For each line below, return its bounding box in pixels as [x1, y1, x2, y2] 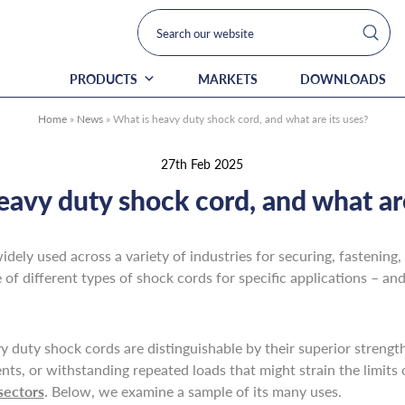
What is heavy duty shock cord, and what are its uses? [112, 111, 368, 127]
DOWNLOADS [300, 70, 387, 88]
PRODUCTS [70, 70, 138, 88]
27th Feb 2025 [161, 155, 244, 173]
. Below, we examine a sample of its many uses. [43, 381, 342, 401]
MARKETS [198, 70, 259, 88]
